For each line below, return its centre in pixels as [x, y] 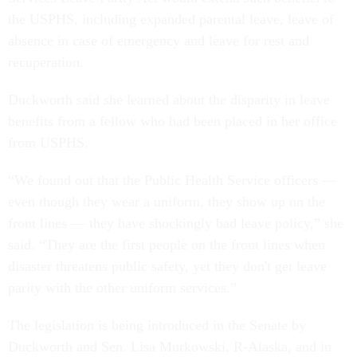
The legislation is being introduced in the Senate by [157, 325]
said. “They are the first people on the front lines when [167, 244]
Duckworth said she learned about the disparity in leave [169, 99]
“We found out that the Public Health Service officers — [172, 180]
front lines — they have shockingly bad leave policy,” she [176, 223]
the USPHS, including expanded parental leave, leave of [171, 19]
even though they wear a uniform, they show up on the [167, 201]
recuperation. [48, 62]
